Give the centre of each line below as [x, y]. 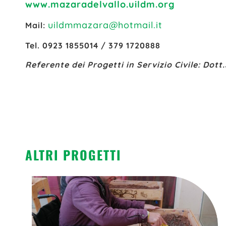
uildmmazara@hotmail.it [105, 25]
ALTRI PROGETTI [73, 155]
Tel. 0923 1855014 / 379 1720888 [93, 45]
